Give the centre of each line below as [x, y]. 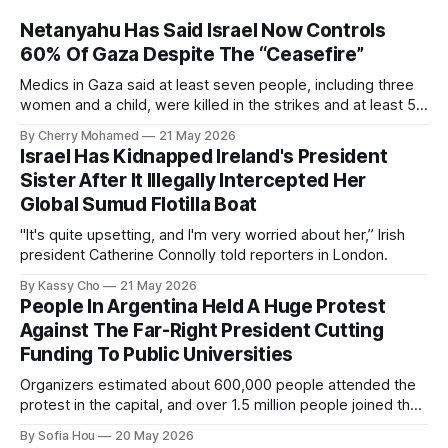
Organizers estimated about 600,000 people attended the [218, 384]
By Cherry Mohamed [80, 135]
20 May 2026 [154, 435]
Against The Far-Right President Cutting [202, 330]
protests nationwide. [90, 424]
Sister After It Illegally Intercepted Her [193, 180]
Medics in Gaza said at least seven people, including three [217, 84]
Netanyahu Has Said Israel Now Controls [203, 30]
